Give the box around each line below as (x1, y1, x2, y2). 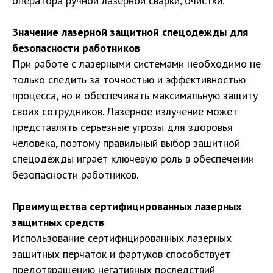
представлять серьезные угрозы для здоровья (12, 120, 233, 134)
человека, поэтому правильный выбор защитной (12, 136, 240, 150)
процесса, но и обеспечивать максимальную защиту (12, 88, 258, 102)
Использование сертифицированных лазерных (12, 231, 232, 245)
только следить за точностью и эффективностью (12, 73, 246, 87)
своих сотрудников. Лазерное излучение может (12, 104, 238, 118)
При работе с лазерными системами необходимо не (12, 57, 261, 71)
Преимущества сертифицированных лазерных (12, 199, 241, 213)
